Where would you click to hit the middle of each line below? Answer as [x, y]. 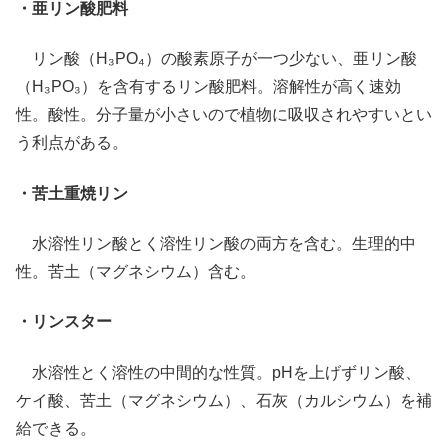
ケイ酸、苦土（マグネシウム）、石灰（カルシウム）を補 [224, 400]
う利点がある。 [72, 143]
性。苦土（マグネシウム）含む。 [136, 272]
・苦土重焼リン [72, 193]
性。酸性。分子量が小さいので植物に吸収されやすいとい [224, 115]
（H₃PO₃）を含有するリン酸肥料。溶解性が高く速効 [208, 87]
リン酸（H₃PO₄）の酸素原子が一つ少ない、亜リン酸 [216, 59]
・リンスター [64, 322]
